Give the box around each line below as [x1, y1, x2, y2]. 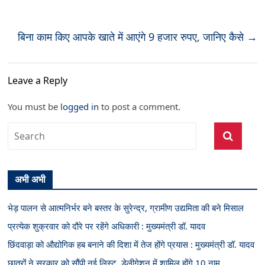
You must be [8, 101, 61, 112]
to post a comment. [99, 101, 181, 112]
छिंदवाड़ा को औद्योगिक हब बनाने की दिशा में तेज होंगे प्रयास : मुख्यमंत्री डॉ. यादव [8, 238, 255, 250]
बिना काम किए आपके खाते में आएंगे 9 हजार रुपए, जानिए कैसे [17, 30, 247, 44]
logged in [60, 101, 99, 112]
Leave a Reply [8, 74, 68, 87]
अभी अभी [15, 173, 46, 186]
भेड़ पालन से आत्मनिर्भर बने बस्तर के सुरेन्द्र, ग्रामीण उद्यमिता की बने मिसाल [8, 202, 244, 214]
